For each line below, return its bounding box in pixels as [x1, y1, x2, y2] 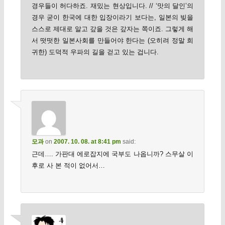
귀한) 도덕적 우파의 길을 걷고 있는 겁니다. [31, 48, 159, 56]
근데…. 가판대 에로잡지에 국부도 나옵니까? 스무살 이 [31, 150, 194, 158]
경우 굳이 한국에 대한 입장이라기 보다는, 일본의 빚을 [31, 13, 194, 21]
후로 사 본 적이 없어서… [31, 162, 105, 170]
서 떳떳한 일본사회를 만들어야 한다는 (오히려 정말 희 [31, 36, 194, 44]
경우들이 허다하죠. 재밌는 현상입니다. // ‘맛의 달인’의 [31, 2, 194, 10]
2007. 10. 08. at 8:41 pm [53, 138, 121, 146]
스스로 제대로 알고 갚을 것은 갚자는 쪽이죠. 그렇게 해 [31, 25, 194, 33]
